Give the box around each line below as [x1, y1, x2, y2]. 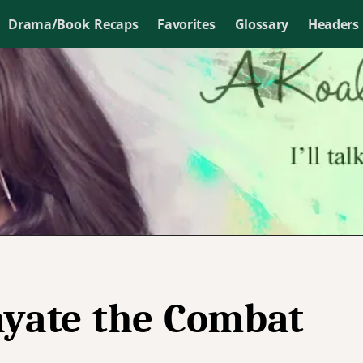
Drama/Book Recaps [8, 15, 139, 33]
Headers [307, 15, 359, 33]
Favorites [157, 15, 216, 33]
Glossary [234, 15, 288, 33]
